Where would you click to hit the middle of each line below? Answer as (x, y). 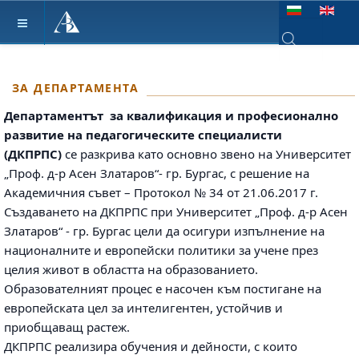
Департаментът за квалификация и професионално (171, 115)
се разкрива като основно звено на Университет (208, 154)
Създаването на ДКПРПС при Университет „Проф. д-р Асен (176, 212)
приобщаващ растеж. (70, 327)
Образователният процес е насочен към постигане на (163, 288)
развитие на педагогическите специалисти (143, 135)
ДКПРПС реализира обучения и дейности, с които (151, 346)
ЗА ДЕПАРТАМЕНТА (75, 88)
